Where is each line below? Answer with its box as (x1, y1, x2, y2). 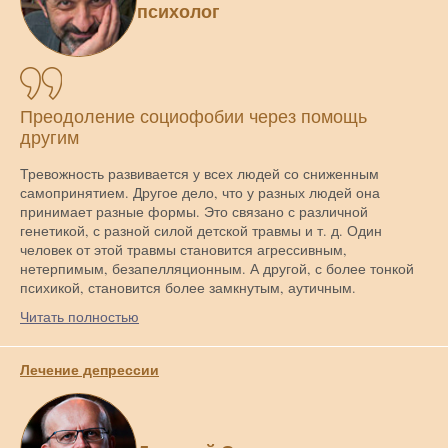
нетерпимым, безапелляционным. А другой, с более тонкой (20, 258, 414, 278)
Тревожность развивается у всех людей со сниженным (20, 163, 379, 183)
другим (20, 127, 79, 148)
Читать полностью (20, 306, 139, 326)
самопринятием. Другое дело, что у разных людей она (20, 182, 380, 202)
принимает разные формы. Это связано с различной (20, 201, 368, 221)
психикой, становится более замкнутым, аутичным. (20, 277, 356, 297)
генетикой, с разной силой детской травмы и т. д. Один (20, 220, 382, 240)
